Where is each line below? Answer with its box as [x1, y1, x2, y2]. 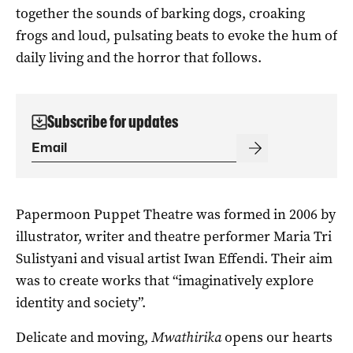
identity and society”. [16, 292, 146, 312]
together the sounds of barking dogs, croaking [16, 3, 305, 23]
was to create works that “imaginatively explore [16, 270, 314, 290]
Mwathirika [151, 327, 221, 347]
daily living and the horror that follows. [16, 47, 262, 67]
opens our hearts [221, 327, 333, 347]
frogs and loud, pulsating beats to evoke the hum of [16, 25, 337, 45]
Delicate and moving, [16, 327, 151, 347]
